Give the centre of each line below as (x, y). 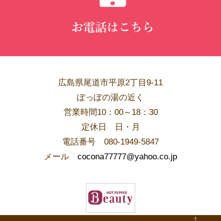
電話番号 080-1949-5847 (110, 142)
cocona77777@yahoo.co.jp (127, 156)
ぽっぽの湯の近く (110, 97)
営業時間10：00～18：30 (110, 112)
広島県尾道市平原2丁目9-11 (110, 82)
